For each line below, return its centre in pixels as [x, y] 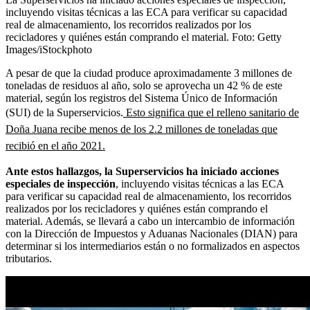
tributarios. [29, 258]
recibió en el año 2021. [55, 145]
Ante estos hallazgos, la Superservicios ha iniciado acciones [142, 171]
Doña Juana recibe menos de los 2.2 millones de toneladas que [142, 129]
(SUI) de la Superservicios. [64, 112]
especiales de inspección [61, 183]
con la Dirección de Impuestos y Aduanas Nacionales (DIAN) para [152, 233]
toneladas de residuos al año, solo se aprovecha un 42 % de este [144, 85]
